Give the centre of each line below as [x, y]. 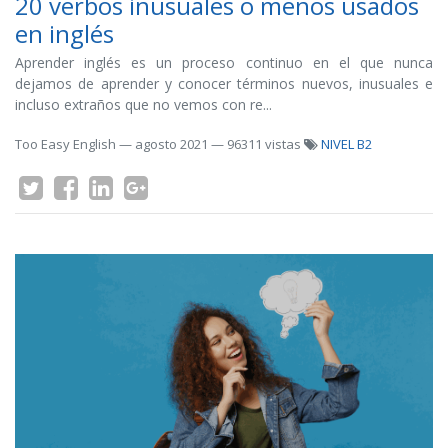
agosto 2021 [171, 144]
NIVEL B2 [346, 144]
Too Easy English [65, 144]
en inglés [64, 33]
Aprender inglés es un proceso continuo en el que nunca [224, 62]
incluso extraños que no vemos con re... [143, 104]
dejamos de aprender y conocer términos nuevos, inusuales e [224, 83]
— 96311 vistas [257, 144]
